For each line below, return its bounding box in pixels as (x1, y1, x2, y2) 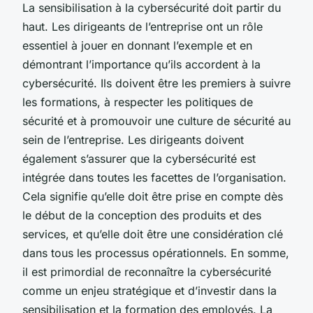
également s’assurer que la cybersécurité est (22, 151, 256, 166)
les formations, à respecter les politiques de (22, 94, 253, 109)
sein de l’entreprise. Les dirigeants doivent (22, 132, 244, 147)
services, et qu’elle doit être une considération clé (22, 226, 283, 241)
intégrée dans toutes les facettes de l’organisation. (22, 170, 286, 184)
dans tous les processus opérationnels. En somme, (22, 245, 289, 260)
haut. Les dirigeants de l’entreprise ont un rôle (22, 19, 263, 34)
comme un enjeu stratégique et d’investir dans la (22, 283, 277, 298)
